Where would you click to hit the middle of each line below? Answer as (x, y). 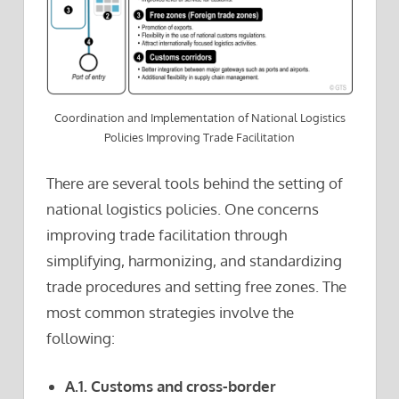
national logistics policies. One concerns (183, 208)
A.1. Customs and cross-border (171, 387)
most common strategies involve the (170, 312)
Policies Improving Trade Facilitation (199, 138)
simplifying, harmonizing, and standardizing (194, 260)
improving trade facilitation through (167, 234)
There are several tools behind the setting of (195, 183)
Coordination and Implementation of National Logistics (199, 118)
